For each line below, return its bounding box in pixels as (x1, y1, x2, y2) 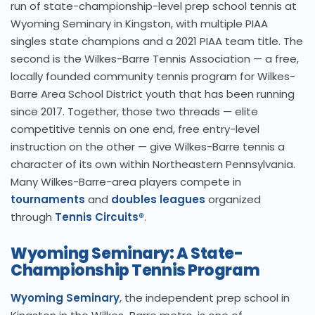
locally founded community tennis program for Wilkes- (11, 69, 295, 84)
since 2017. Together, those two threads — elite (11, 104, 258, 120)
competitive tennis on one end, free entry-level (11, 122, 259, 137)
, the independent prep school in (120, 290, 290, 306)
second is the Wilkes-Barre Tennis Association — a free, (11, 51, 299, 67)
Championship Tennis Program (11, 259, 260, 282)
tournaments (11, 192, 85, 207)
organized (205, 192, 261, 207)
